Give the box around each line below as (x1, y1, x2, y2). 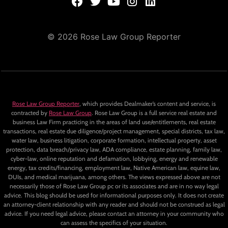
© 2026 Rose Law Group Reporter (47, 32, 181, 42)
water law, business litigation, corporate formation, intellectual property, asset (11, 136, 217, 145)
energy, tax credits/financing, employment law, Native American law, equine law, (8, 164, 220, 172)
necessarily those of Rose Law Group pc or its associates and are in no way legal (9, 182, 219, 190)
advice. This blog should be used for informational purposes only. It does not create (4, 191, 224, 199)
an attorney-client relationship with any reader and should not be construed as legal (3, 201, 225, 209)
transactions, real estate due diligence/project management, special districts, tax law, (3, 127, 225, 135)
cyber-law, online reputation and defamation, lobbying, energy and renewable (10, 155, 218, 163)
